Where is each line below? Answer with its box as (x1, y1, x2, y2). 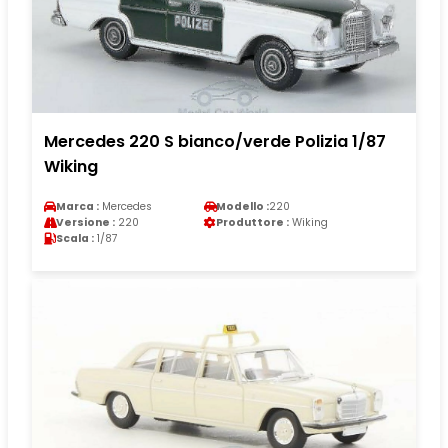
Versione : (56, 214, 115, 230)
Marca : (56, 198, 99, 214)
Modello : (216, 198, 269, 214)
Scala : (56, 230, 94, 246)
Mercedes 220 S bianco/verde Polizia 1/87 (44, 129, 386, 153)
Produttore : (216, 214, 289, 230)
